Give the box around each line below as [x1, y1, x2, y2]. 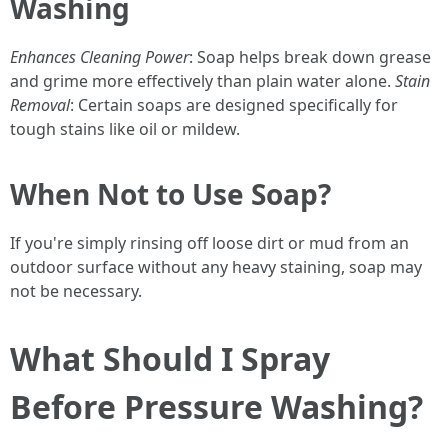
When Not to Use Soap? [10, 175, 331, 213]
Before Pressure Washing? [10, 385, 423, 428]
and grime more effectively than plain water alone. [10, 70, 395, 92]
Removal [10, 94, 70, 116]
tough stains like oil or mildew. [10, 118, 240, 140]
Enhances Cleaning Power [10, 46, 189, 68]
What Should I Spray [10, 337, 330, 380]
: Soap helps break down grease [189, 46, 431, 68]
